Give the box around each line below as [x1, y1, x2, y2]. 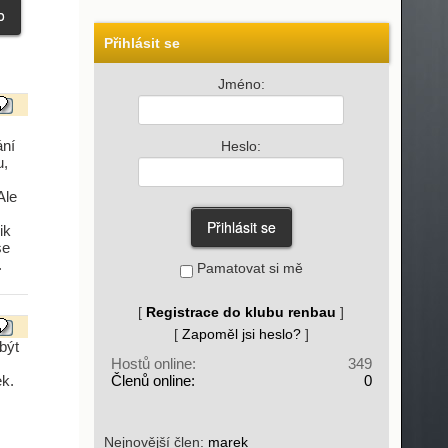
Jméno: [217, 76, 265, 92]
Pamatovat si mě [192, 260, 303, 276]
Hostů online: [110, 355, 196, 372]
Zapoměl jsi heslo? [181, 326, 301, 342]
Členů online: [110, 372, 195, 389]
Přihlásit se [103, 35, 180, 51]
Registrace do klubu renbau [146, 304, 336, 320]
